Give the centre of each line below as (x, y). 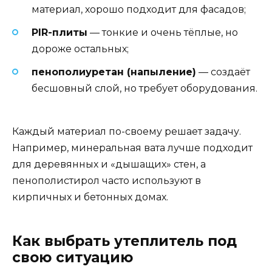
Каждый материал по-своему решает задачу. (127, 131)
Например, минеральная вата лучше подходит (132, 148)
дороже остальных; (80, 49)
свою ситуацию (73, 257)
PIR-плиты (59, 33)
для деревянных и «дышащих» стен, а (109, 164)
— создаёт (223, 72)
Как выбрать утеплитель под (124, 241)
